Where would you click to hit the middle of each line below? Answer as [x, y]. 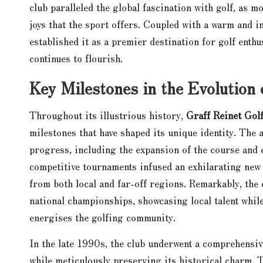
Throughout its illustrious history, [108, 114]
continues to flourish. [76, 58]
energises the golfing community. [102, 217]
